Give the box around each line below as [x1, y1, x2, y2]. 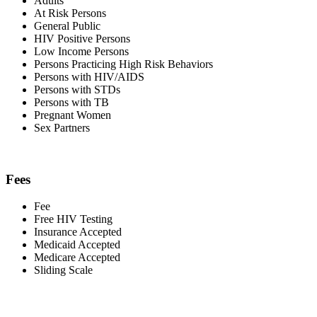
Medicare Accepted [34, 251, 120, 264]
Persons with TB [34, 96, 109, 108]
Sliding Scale [34, 264, 93, 277]
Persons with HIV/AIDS [34, 70, 144, 83]
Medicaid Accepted [34, 238, 120, 251]
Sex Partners [34, 121, 90, 134]
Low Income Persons [34, 45, 129, 57]
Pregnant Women [34, 108, 111, 121]
